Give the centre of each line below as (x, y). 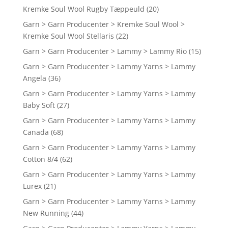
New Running (46, 213)
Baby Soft (39, 105)
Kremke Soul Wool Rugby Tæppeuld (83, 9)
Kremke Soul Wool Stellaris (68, 36)
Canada (36, 132)
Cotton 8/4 (40, 159)
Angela (34, 78)
